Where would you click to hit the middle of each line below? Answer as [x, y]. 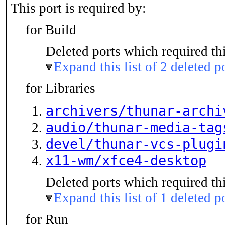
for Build [51, 30]
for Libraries [61, 88]
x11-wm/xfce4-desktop [126, 160]
